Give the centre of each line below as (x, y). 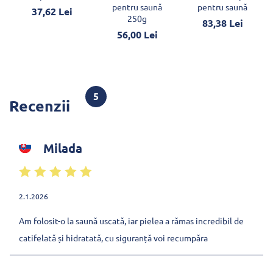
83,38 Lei (222, 23)
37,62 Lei (52, 11)
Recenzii (40, 105)
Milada (61, 148)
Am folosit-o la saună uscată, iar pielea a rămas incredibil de (131, 220)
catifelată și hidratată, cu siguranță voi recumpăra (113, 237)
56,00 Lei (137, 34)
